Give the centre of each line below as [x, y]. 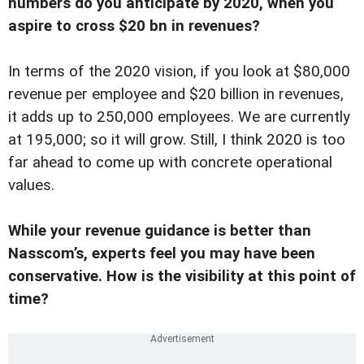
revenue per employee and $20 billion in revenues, [176, 94]
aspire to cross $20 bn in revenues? [134, 26]
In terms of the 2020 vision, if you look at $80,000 [179, 71]
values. [31, 185]
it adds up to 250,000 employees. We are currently [179, 117]
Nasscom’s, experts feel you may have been [162, 253]
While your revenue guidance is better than [160, 230]
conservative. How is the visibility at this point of [182, 276]
